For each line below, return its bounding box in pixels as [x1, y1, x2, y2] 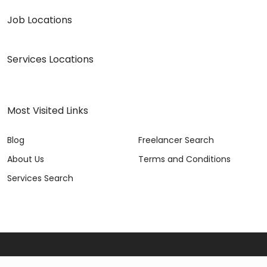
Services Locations [7, 52, 94, 66]
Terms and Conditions [138, 153, 231, 165]
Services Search [7, 172, 73, 184]
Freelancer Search [138, 133, 214, 146]
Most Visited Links [7, 103, 88, 117]
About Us [7, 153, 44, 165]
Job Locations [7, 13, 72, 27]
